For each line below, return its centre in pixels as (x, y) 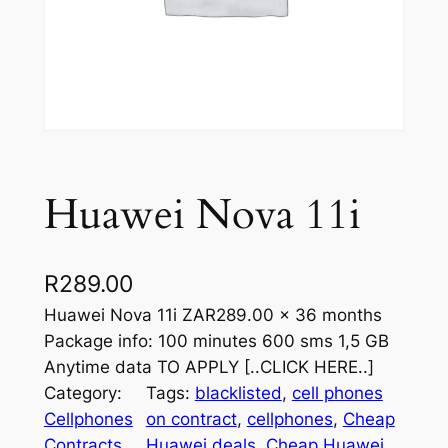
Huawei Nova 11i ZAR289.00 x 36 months (212, 315)
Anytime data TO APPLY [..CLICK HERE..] (208, 367)
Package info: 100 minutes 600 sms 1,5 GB (216, 341)
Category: (82, 393)
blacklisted (238, 393)
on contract (191, 419)
